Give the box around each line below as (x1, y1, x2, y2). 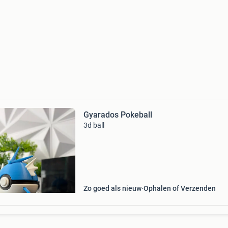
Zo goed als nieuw (83, 184, 141, 192)
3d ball (83, 121, 104, 129)
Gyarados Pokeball (83, 110, 152, 120)
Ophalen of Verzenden (143, 184, 216, 192)
